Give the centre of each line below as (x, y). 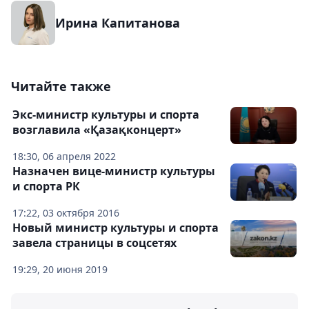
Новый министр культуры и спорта (116, 228)
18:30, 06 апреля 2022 (64, 157)
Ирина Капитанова (118, 23)
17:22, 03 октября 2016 (66, 213)
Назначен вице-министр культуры (114, 171)
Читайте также (61, 87)
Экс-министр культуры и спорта (106, 115)
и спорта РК (46, 187)
